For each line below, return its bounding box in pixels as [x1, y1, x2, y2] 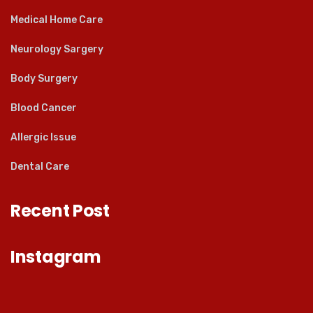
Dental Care [10, 161, 69, 173]
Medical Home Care [10, 14, 103, 27]
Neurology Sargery [10, 43, 103, 56]
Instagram [10, 245, 101, 269]
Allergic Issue [10, 131, 76, 144]
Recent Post [10, 199, 110, 223]
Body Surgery [10, 73, 78, 85]
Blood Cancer [10, 102, 77, 115]
